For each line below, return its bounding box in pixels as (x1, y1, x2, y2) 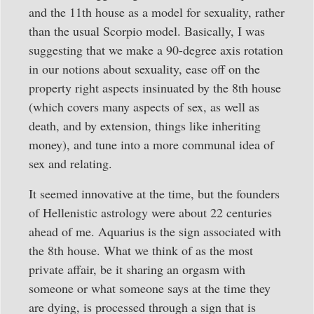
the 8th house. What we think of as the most (29, 241, 253, 259)
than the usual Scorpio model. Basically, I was (29, 22, 265, 39)
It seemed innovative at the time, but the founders (29, 184, 280, 202)
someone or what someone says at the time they (29, 279, 271, 296)
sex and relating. (29, 154, 112, 172)
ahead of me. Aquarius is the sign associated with (29, 222, 281, 240)
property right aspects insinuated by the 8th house (29, 78, 281, 96)
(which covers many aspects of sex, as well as (29, 97, 259, 115)
